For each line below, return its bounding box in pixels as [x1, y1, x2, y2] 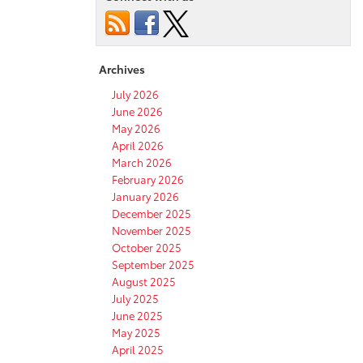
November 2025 [112, 222, 191, 237]
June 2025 [112, 307, 163, 322]
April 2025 [112, 341, 164, 357]
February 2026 [112, 171, 184, 186]
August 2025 [112, 273, 176, 288]
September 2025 [112, 256, 194, 271]
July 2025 [112, 290, 159, 305]
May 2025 [112, 324, 160, 340]
